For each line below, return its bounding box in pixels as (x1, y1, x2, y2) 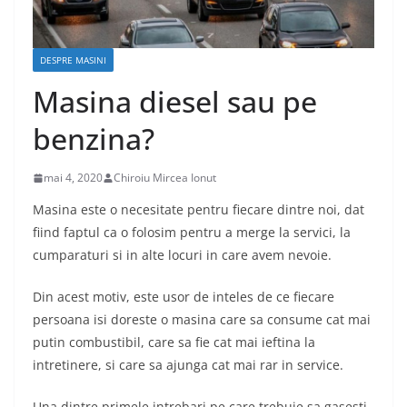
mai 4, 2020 (44, 170, 103, 186)
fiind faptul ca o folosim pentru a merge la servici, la (33, 223, 351, 242)
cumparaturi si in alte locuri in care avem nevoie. (33, 246, 332, 264)
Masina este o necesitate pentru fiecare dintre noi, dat (33, 201, 364, 219)
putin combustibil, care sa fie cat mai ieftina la (33, 333, 315, 352)
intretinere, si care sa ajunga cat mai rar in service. (33, 356, 343, 374)
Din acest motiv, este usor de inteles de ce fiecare (33, 288, 334, 306)
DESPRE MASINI (40, 54, 106, 67)
